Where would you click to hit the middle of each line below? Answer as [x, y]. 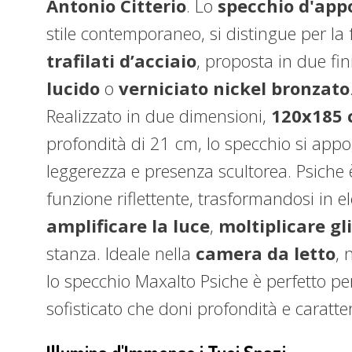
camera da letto [266, 253]
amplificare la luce [128, 225]
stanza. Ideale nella [121, 253]
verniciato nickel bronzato [234, 88]
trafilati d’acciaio [121, 60]
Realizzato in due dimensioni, [159, 115]
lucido [73, 88]
